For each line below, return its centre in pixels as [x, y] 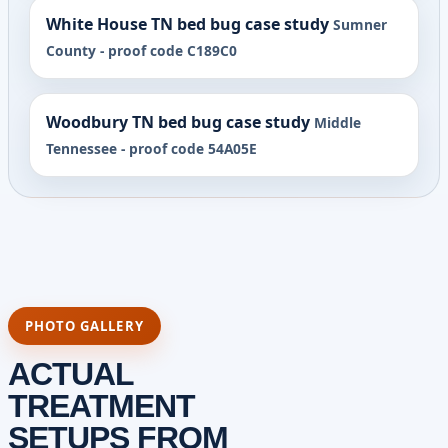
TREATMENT [102, 406]
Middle [337, 122]
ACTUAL [71, 374]
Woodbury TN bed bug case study [178, 121]
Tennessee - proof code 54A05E [151, 148]
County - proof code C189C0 [141, 50]
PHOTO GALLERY [84, 325]
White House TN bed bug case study [187, 23]
